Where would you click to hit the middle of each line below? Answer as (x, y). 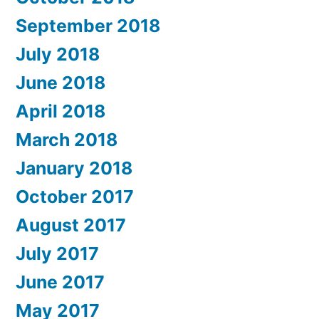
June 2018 (61, 82)
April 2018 (61, 111)
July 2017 (57, 253)
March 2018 (67, 139)
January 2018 (74, 168)
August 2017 (71, 225)
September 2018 (88, 25)
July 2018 (58, 54)
